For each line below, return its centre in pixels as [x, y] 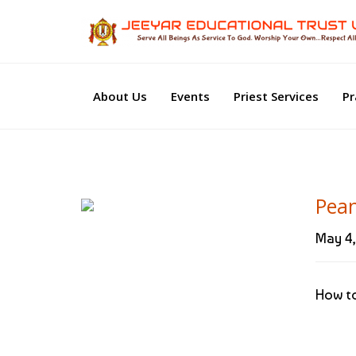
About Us [120, 96]
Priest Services [276, 96]
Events [190, 96]
